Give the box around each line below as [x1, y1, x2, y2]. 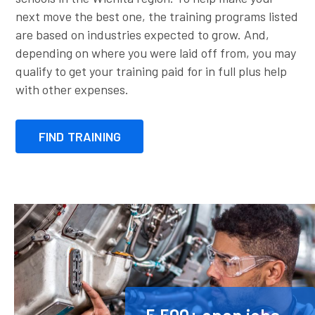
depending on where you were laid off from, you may [15, 44, 297, 60]
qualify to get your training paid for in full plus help [15, 63, 288, 79]
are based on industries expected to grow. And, [15, 26, 270, 42]
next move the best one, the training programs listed [15, 8, 299, 24]
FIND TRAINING [38, 128, 122, 144]
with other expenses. [15, 81, 129, 97]
